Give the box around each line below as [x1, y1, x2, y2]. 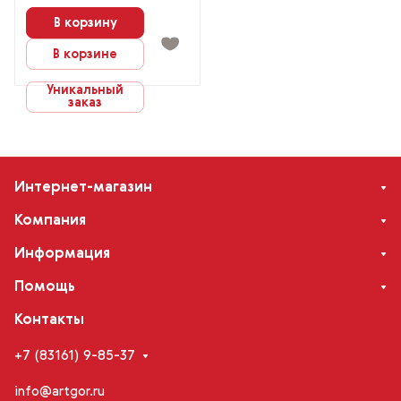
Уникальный [47, 84, 124, 97]
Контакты [14, 313, 84, 328]
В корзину [53, 16, 117, 30]
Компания [14, 214, 86, 228]
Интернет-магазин [14, 181, 152, 195]
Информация [14, 247, 110, 261]
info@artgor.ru [14, 385, 105, 398]
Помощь [14, 280, 75, 294]
